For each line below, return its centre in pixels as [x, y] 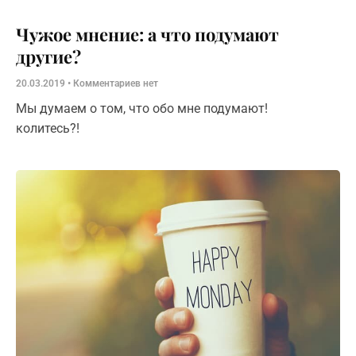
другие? [48, 56]
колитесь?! [48, 128]
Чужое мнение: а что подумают [147, 34]
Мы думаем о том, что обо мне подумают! [142, 108]
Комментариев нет [114, 83]
